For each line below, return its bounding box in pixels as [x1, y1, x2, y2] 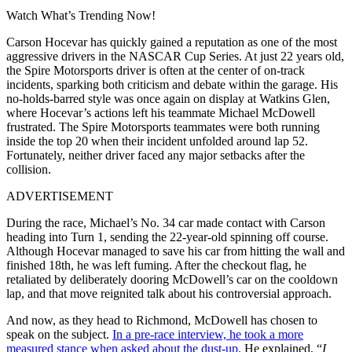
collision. [6, 162, 51, 176]
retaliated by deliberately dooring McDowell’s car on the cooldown [6, 272, 338, 286]
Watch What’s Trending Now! [6, 8, 156, 22]
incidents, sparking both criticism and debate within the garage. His [6, 77, 338, 91]
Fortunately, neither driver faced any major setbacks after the [6, 148, 305, 162]
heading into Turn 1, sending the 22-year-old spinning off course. [6, 229, 328, 244]
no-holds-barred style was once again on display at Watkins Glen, [6, 91, 330, 105]
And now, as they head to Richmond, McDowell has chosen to [6, 313, 317, 327]
